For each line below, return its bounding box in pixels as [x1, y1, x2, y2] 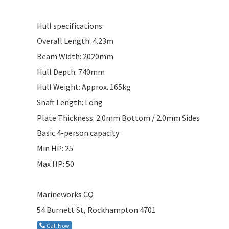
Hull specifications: [37, 20, 104, 31]
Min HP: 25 [37, 143, 73, 153]
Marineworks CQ [37, 189, 94, 199]
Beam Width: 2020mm [37, 51, 113, 61]
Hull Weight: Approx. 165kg [37, 81, 131, 92]
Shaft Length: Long [37, 97, 103, 107]
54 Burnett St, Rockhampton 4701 [37, 204, 156, 215]
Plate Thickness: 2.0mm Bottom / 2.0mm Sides [37, 112, 200, 123]
